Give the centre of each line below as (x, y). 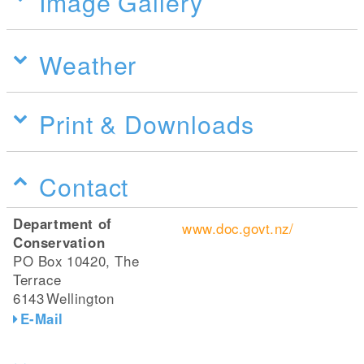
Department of (63, 223)
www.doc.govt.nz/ (238, 228)
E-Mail (41, 318)
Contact (84, 186)
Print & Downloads (147, 123)
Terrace (37, 279)
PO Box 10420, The (76, 261)
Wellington (80, 298)
